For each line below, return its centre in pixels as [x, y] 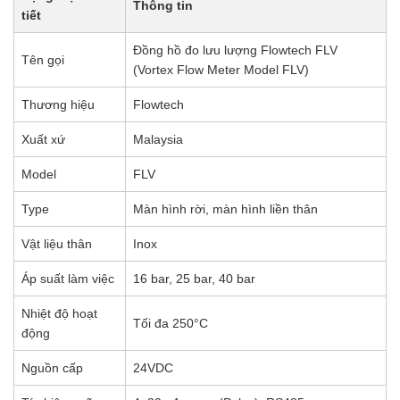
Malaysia [158, 139]
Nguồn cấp [52, 367]
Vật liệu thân [57, 243]
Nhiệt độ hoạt [59, 313]
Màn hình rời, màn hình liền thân [225, 208]
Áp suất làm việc [68, 278]
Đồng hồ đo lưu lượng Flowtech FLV [235, 50]
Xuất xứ [43, 139]
